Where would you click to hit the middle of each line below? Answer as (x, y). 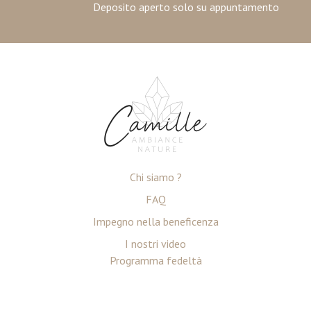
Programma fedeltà (155, 260)
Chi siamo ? (155, 177)
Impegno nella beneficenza (155, 221)
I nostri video (155, 244)
